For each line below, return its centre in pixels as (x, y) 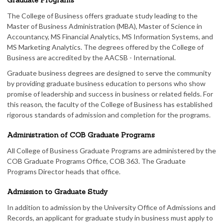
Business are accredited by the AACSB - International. (92, 57)
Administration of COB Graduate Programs (81, 135)
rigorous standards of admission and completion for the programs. (109, 115)
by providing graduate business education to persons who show (106, 83)
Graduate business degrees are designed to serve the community (109, 73)
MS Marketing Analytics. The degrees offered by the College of (105, 47)
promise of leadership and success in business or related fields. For (110, 94)
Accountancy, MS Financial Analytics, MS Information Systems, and (110, 37)
